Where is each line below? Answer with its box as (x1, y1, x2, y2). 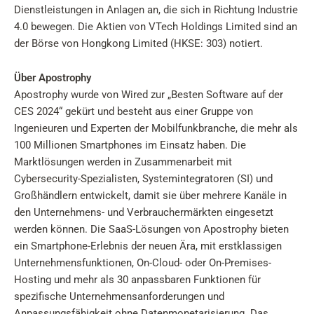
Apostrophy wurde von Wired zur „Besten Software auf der (14, 88, 283, 101)
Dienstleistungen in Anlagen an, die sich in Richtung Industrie (14, 4, 298, 16)
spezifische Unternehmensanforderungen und (14, 290, 224, 303)
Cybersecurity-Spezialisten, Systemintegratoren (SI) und (14, 172, 273, 185)
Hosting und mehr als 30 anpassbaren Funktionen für (14, 273, 261, 286)
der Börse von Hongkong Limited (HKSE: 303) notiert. (14, 37, 263, 50)
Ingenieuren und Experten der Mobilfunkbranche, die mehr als (14, 122, 298, 135)
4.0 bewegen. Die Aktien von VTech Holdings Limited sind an (14, 20, 297, 33)
